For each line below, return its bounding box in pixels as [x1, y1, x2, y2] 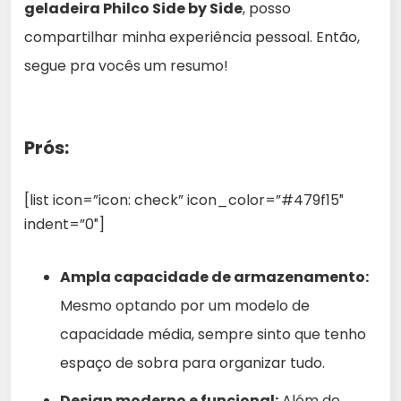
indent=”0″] [24, 213, 105, 235]
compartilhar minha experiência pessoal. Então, [24, 26, 360, 47]
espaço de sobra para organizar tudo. [60, 352, 325, 373]
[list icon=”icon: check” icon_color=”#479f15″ [24, 189, 344, 210]
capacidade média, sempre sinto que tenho [60, 323, 366, 345]
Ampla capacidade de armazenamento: [60, 266, 369, 287]
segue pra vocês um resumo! [24, 55, 228, 76]
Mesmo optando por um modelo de [60, 294, 310, 316]
